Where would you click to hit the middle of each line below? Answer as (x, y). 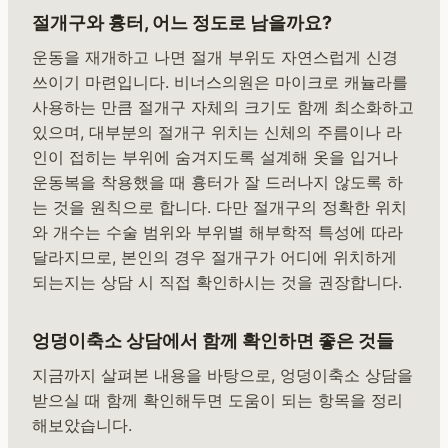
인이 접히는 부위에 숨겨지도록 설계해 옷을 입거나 (215, 157)
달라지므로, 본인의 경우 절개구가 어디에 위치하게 (214, 257)
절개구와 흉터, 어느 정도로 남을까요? (182, 23)
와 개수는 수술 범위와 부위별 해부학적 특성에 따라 (217, 232)
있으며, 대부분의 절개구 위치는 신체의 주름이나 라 (217, 132)
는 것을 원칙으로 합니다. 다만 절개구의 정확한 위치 (219, 207)
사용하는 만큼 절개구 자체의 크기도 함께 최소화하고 (223, 107)
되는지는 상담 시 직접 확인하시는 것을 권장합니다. (217, 282)
